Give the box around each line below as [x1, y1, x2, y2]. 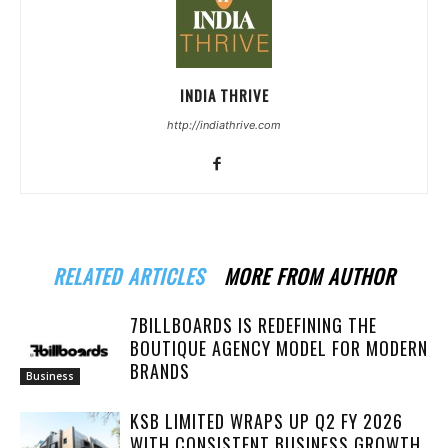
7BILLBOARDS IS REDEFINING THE [130, 311, 377, 338]
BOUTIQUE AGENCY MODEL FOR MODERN [130, 334, 428, 361]
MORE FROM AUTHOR [224, 260, 395, 291]
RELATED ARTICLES [53, 260, 204, 291]
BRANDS [130, 357, 190, 384]
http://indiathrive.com [167, 117, 281, 132]
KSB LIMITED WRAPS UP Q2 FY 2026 [130, 407, 403, 434]
